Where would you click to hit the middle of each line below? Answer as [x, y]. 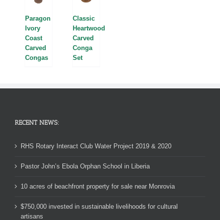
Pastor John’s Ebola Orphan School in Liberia [85, 166]
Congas [37, 58]
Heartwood [89, 28]
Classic [84, 18]
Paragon [38, 18]
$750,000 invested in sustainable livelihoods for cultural [99, 206]
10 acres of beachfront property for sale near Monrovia [98, 186]
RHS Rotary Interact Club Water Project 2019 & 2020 [96, 146]
